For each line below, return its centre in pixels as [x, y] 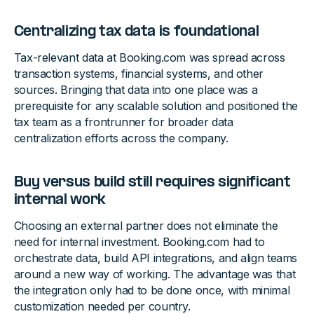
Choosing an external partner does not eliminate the [146, 226]
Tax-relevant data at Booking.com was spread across [149, 58]
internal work [61, 201]
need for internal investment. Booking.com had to [139, 242]
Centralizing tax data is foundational [138, 33]
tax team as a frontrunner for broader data [123, 122]
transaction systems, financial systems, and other [139, 74]
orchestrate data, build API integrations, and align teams [156, 258]
